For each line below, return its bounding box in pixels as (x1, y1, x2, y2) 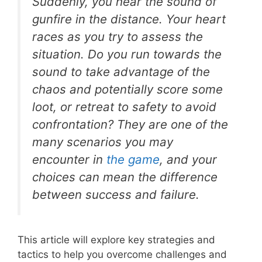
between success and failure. (32, 187, 199, 202)
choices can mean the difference (32, 169, 218, 184)
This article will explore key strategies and (18, 234, 215, 246)
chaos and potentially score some (32, 81, 223, 96)
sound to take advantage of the (32, 64, 210, 79)
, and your (160, 151, 217, 167)
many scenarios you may (32, 134, 173, 149)
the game (106, 151, 160, 167)
